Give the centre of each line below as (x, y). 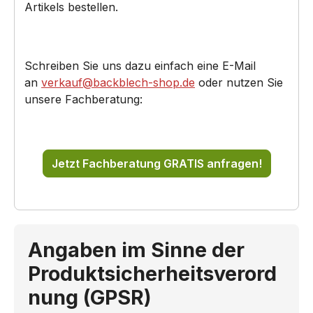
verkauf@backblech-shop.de (118, 83)
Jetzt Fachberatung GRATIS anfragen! (156, 164)
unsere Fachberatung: (83, 100)
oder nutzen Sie (241, 83)
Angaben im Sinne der (136, 250)
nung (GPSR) (90, 298)
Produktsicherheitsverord (152, 274)
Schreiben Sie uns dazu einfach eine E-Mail (140, 66)
